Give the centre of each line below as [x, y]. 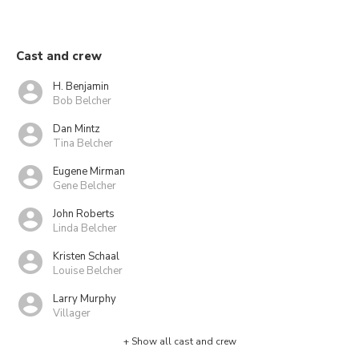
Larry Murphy [85, 298]
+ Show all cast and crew [179, 341]
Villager [72, 313]
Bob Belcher [82, 101]
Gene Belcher [85, 186]
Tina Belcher [83, 143]
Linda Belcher [85, 228]
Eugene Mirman [89, 171]
